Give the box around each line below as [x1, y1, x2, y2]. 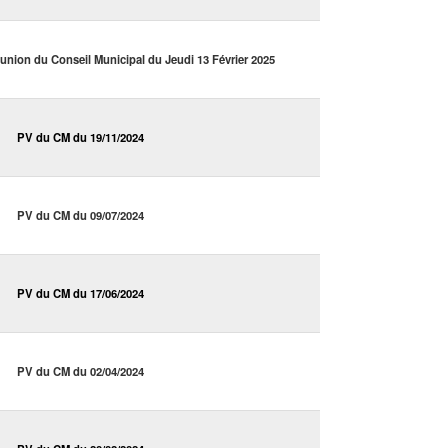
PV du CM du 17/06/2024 [17, 285, 144, 302]
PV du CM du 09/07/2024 [17, 207, 144, 224]
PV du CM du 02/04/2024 [17, 363, 144, 380]
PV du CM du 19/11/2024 [17, 129, 144, 146]
